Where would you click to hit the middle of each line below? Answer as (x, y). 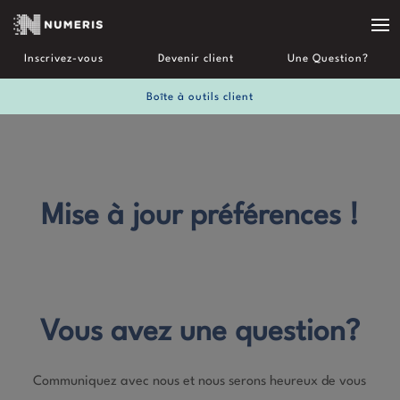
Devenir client (196, 58)
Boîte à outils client (200, 97)
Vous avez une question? (200, 332)
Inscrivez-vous (63, 58)
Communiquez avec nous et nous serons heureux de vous (200, 381)
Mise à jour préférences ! (200, 216)
